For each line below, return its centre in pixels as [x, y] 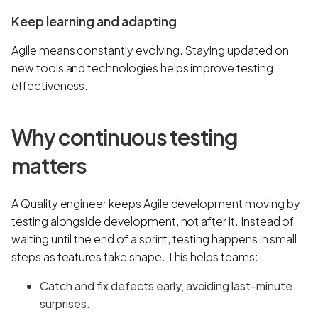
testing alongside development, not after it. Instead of [153, 221]
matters [49, 165]
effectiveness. [50, 85]
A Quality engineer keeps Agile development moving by [156, 203]
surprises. [65, 303]
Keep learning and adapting [94, 21]
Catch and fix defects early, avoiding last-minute [166, 285]
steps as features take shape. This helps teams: [135, 256]
